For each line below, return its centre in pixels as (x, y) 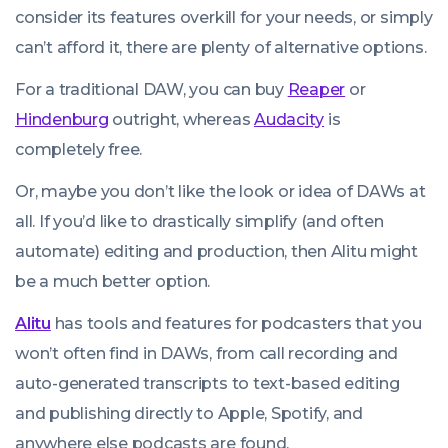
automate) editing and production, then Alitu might (217, 252)
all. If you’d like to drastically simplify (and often (199, 222)
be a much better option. (113, 282)
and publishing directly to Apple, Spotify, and (189, 414)
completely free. (79, 150)
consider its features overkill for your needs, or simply (224, 18)
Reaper (316, 90)
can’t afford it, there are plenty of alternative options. (221, 48)
